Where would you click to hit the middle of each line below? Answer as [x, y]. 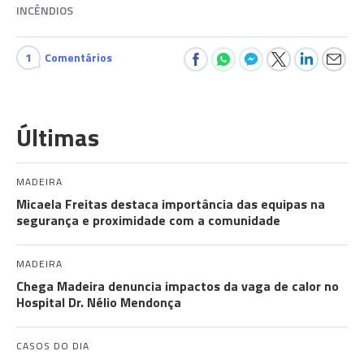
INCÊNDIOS [45, 10]
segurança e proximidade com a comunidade [148, 220]
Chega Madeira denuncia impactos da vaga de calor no [178, 286]
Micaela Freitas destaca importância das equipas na [171, 204]
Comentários [78, 57]
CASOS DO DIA [53, 346]
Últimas [58, 137]
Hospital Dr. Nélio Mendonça [99, 302]
